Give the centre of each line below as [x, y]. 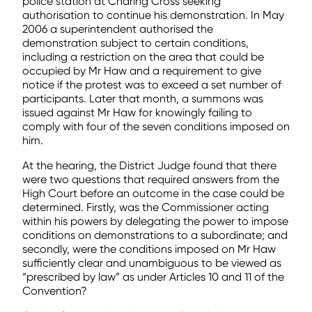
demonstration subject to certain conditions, [135, 43]
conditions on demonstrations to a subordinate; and [155, 235]
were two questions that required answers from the [151, 179]
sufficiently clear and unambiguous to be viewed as [152, 263]
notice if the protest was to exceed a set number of [152, 85]
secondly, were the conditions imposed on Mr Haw [149, 249]
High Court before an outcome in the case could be [153, 193]
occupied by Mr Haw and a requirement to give [142, 71]
